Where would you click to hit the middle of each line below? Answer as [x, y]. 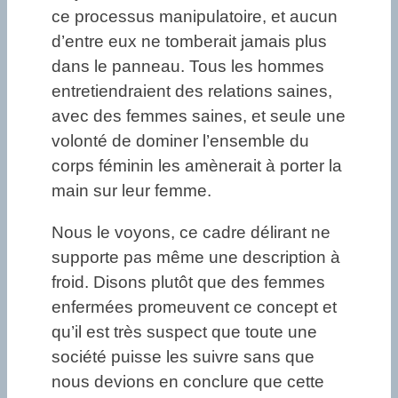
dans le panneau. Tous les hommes [188, 67]
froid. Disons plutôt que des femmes [188, 283]
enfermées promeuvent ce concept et [194, 307]
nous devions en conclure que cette [188, 382]
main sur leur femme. [131, 191]
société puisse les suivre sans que [183, 357]
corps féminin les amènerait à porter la [197, 166]
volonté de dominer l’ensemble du [180, 141]
